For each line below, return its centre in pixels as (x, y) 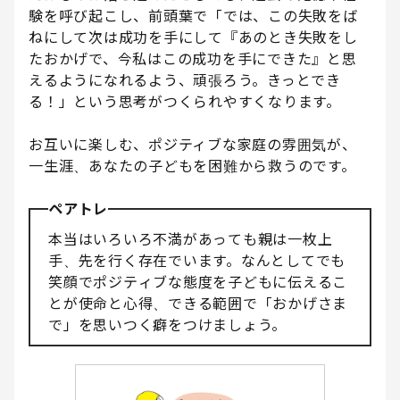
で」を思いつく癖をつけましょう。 (167, 325)
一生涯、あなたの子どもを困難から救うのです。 (192, 167)
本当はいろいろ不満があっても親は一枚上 (191, 240)
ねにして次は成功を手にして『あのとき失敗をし (193, 38)
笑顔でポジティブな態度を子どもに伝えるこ (198, 283)
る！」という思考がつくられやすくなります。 (185, 102)
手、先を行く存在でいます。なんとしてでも (197, 261)
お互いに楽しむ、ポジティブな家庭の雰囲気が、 (193, 145)
